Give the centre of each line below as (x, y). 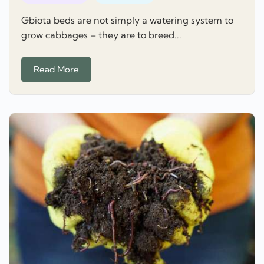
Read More (56, 69)
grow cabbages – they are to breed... (101, 35)
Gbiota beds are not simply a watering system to (127, 20)
